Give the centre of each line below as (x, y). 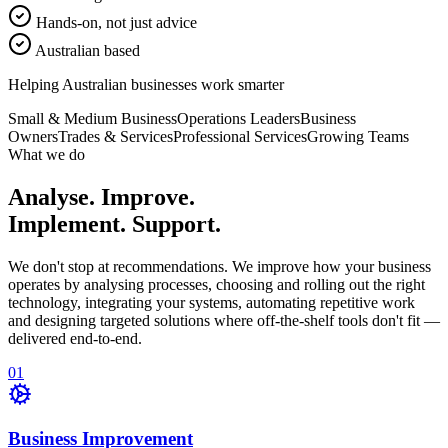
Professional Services (240, 136)
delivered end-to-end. (75, 338)
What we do (46, 154)
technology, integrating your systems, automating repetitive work (211, 302)
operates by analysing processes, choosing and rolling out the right (216, 284)
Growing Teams (358, 136)
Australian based (87, 50)
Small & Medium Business (92, 118)
